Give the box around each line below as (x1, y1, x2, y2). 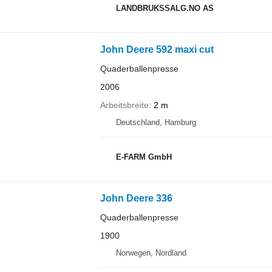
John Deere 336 (100, 192, 172, 203)
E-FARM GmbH (115, 152, 172, 162)
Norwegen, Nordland (115, 248, 186, 257)
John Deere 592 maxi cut (100, 44, 214, 55)
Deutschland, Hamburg (115, 117, 196, 127)
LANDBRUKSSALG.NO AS (115, 4, 214, 13)
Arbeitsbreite (100, 100, 149, 110)
